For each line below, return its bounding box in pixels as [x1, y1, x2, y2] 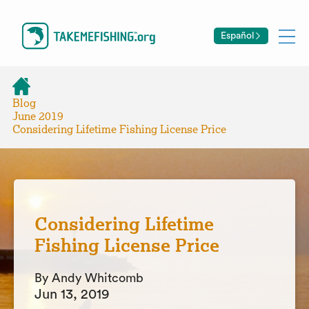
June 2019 [12, 110, 63, 123]
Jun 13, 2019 [34, 288, 110, 301]
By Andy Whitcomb [34, 272, 143, 284]
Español [220, 30, 255, 41]
